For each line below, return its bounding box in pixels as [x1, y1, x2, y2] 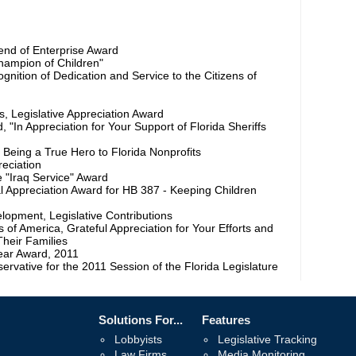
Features [202, 313, 250, 327]
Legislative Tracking [218, 333, 317, 346]
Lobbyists [114, 333, 162, 346]
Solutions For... [99, 313, 183, 327]
